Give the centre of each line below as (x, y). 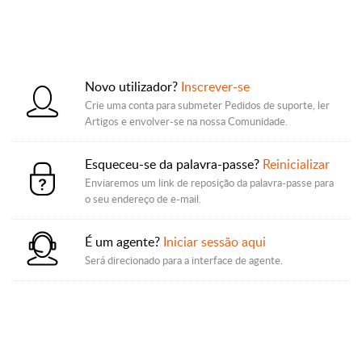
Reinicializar (296, 164)
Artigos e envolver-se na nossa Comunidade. (186, 121)
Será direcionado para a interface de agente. (184, 260)
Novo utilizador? (133, 86)
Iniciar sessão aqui (215, 242)
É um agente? (124, 242)
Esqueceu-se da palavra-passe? (174, 164)
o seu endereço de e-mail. (143, 199)
